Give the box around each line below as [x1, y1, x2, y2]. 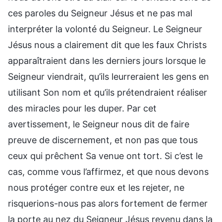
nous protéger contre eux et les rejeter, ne [8, 182, 184, 193]
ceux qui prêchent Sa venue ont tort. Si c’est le [8, 150, 203, 161]
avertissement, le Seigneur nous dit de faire [8, 118, 189, 129]
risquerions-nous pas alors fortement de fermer [8, 198, 208, 209]
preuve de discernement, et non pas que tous [8, 134, 198, 145]
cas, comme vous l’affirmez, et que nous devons [8, 166, 209, 177]
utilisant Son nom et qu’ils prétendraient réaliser [8, 87, 207, 98]
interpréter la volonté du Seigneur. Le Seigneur [8, 23, 202, 34]
